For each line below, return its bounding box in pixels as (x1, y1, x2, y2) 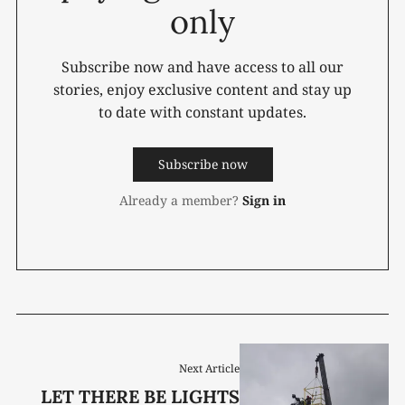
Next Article (179, 361, 240, 377)
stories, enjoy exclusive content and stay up (53, 79, 352, 99)
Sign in (242, 191, 286, 209)
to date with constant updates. (99, 101, 306, 122)
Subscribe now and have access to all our (61, 56, 344, 77)
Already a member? (119, 191, 239, 209)
